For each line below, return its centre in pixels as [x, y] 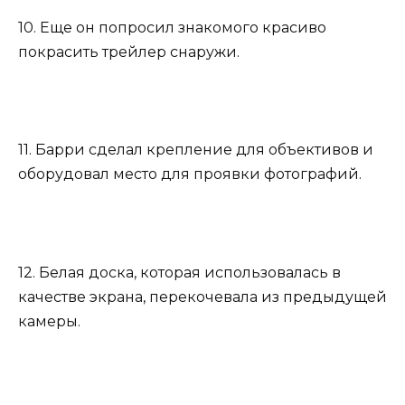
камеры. [49, 321]
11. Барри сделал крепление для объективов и [196, 150]
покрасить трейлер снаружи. [129, 52]
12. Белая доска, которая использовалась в [179, 272]
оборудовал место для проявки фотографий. [190, 174]
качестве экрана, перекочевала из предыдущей [202, 297]
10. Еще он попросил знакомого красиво [172, 27]
